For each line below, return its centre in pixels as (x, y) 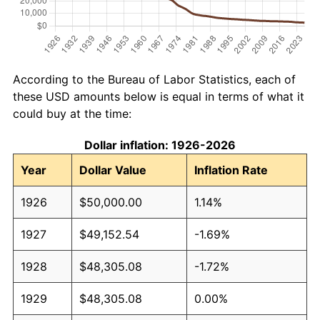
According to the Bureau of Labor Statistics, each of (154, 79)
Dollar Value (113, 170)
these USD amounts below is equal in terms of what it (159, 96)
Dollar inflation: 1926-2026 (160, 145)
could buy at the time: (72, 113)
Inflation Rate (231, 170)
